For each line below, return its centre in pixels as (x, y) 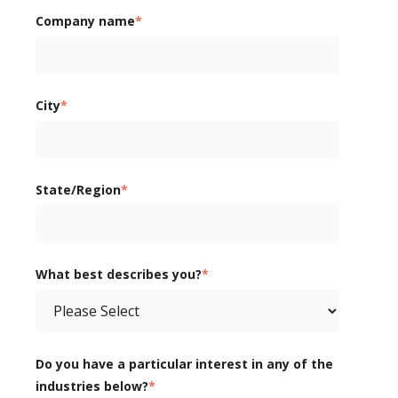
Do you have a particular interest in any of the (184, 363)
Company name (85, 20)
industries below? (92, 386)
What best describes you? (119, 274)
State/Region (78, 189)
